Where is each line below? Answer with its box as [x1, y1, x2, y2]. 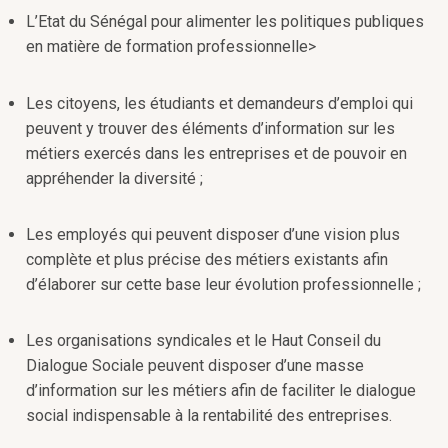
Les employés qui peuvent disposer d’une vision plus [26, 224, 400, 244]
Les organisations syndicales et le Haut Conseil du [26, 330, 381, 350]
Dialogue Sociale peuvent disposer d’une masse [26, 355, 364, 375]
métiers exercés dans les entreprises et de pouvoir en [26, 143, 407, 163]
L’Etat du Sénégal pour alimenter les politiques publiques [26, 12, 424, 32]
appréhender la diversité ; [26, 168, 203, 188]
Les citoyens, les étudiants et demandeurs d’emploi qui [26, 93, 413, 113]
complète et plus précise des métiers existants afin [26, 249, 388, 269]
